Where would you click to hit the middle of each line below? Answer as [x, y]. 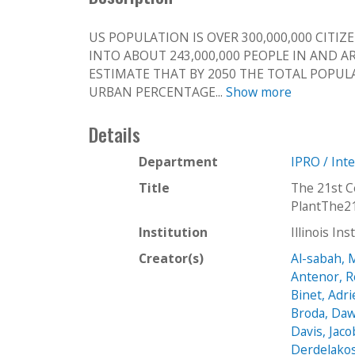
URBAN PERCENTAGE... [157, 92]
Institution [173, 232]
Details [115, 134]
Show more [259, 92]
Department [178, 161]
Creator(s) [171, 258]
